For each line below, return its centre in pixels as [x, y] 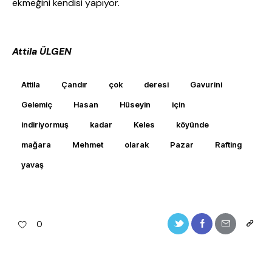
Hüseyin [135, 104]
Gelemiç [37, 104]
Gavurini [206, 84]
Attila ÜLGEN [42, 52]
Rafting [228, 144]
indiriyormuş [45, 124]
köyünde [192, 124]
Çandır [74, 84]
